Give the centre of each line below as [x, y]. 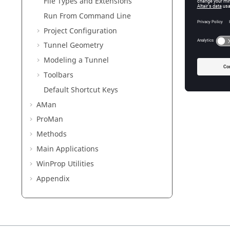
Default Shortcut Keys [81, 90]
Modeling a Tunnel [76, 61]
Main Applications [68, 149]
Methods [52, 135]
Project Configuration [80, 31]
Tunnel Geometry [73, 46]
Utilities [80, 164]
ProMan [50, 120]
